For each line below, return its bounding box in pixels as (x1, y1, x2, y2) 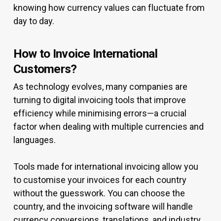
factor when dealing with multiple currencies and (13, 121, 204, 132)
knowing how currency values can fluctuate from (13, 2, 205, 13)
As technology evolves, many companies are (13, 81, 188, 92)
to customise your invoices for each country (13, 175, 187, 185)
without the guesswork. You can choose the (13, 188, 185, 198)
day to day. (13, 16, 54, 26)
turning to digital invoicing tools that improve (13, 95, 186, 105)
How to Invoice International (13, 46, 158, 61)
